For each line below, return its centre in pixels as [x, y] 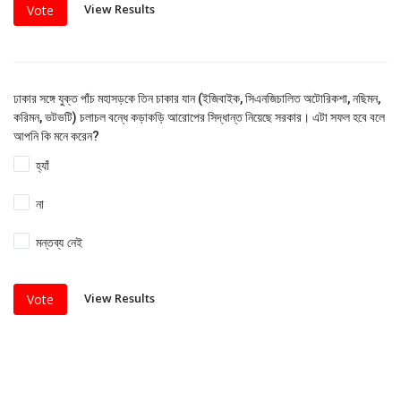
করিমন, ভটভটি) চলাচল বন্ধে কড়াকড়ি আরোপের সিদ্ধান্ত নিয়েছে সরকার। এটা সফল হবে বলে [199, 117]
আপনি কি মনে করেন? [56, 136]
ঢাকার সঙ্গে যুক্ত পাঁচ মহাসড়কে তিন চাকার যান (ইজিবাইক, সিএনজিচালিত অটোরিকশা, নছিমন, [197, 98]
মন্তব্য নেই [60, 242]
